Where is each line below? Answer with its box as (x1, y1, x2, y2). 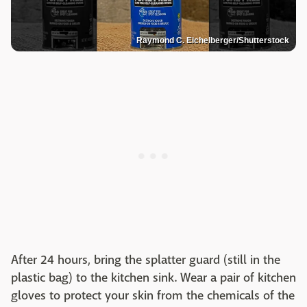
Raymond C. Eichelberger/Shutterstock (136, 36, 289, 46)
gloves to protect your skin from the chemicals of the (11, 288, 295, 304)
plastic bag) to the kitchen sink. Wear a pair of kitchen (11, 270, 296, 286)
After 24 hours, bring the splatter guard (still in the (11, 252, 280, 269)
